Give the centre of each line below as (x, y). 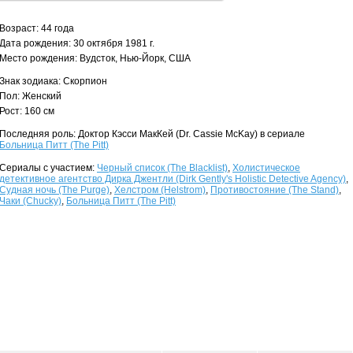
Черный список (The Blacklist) (162, 168)
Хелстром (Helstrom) (160, 190)
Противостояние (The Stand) (275, 190)
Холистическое (266, 168)
